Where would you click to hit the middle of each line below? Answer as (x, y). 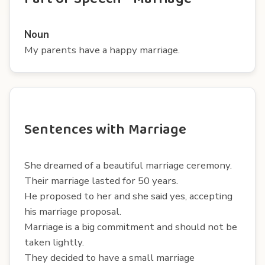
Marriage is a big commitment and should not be (131, 227)
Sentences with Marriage (106, 130)
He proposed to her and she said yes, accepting (128, 196)
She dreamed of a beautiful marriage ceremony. (128, 165)
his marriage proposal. (73, 211)
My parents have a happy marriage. (102, 50)
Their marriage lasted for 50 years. (101, 180)
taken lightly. (54, 242)
